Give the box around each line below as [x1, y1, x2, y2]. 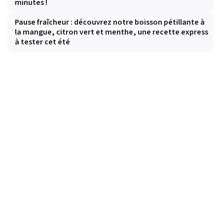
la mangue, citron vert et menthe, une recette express [15, 27, 208, 38]
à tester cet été [15, 37, 70, 48]
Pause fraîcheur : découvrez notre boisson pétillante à [15, 17, 205, 28]
